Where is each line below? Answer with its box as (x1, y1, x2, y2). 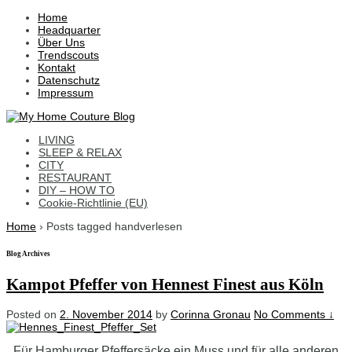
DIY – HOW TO (38, 184, 115, 196)
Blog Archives (6, 249, 50, 258)
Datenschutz (38, 74, 100, 86)
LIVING (38, 134, 75, 146)
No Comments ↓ (254, 308, 334, 321)
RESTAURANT (38, 171, 112, 184)
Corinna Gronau (170, 308, 251, 321)
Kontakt (38, 61, 75, 74)
